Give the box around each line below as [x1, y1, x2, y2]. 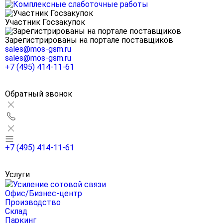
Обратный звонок [5, 89, 72, 99]
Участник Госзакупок [5, 17, 85, 27]
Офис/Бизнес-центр [5, 189, 82, 198]
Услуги [5, 170, 30, 179]
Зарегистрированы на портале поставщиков [5, 35, 173, 45]
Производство [5, 198, 61, 207]
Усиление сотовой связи [13, 180, 106, 189]
